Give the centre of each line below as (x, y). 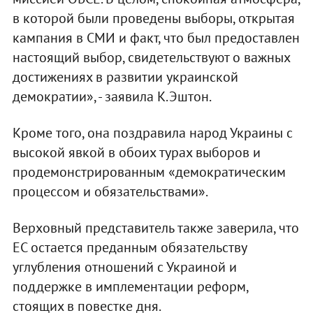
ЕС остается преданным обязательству (129, 247)
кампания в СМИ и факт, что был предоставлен (156, 37)
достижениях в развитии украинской (125, 77)
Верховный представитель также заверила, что (155, 227)
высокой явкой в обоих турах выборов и (136, 152)
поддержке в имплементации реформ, (130, 286)
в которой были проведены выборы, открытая (153, 18)
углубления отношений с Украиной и (124, 267)
